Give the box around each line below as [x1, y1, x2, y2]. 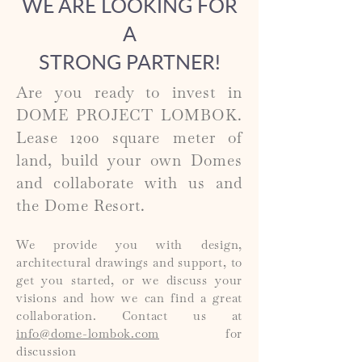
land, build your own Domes [16, 155, 242, 170]
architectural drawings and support [16, 258, 223, 270]
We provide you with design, [16, 240, 242, 252]
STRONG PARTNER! [38, 49, 221, 74]
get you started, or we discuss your [16, 276, 242, 288]
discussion [16, 347, 77, 359]
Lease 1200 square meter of [16, 133, 242, 148]
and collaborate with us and [16, 178, 242, 193]
